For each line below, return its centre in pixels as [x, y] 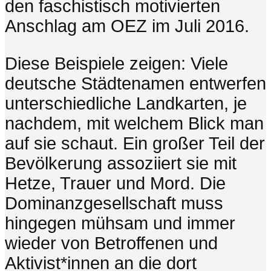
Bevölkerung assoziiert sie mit [121, 164]
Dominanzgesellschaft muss [114, 204]
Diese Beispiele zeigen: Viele [116, 64]
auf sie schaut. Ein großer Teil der [135, 144]
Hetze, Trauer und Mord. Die [115, 184]
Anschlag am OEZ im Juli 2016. [127, 26]
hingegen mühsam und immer [120, 224]
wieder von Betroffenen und [111, 243]
